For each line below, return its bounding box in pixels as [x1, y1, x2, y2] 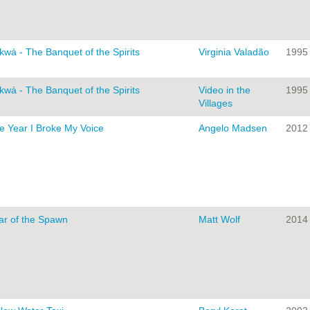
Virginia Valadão [199, 46, 269, 58]
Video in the [199, 84, 250, 96]
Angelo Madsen [199, 122, 267, 134]
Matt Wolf [199, 214, 240, 226]
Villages [199, 98, 232, 109]
